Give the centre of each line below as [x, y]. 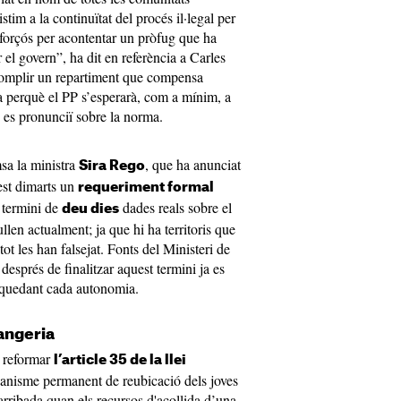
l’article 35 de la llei [120, 360]
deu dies [90, 209]
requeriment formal [146, 188]
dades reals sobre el [175, 207]
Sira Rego [112, 166]
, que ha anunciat [193, 164]
